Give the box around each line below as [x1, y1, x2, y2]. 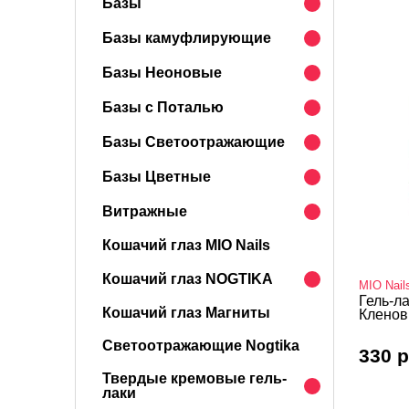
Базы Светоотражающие [102, 134, 285, 150]
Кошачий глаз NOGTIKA [102, 271, 273, 287]
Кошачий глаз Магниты [102, 305, 270, 320]
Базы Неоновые [102, 65, 222, 80]
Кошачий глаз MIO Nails [102, 237, 270, 253]
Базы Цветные [102, 169, 211, 184]
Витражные [102, 204, 187, 219]
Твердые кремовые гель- [102, 371, 287, 386]
